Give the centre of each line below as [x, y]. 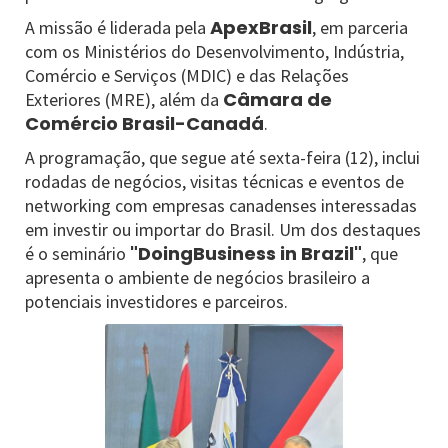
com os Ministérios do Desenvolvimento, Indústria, [214, 51]
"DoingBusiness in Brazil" [246, 253]
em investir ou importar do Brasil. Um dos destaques [223, 229]
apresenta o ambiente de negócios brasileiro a [197, 277]
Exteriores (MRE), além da [124, 99]
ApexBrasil [261, 27]
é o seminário [77, 253]
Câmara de [277, 99]
